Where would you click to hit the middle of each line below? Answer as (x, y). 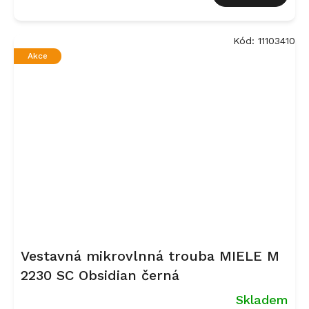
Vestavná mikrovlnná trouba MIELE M (150, 256)
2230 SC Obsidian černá (100, 275)
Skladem (262, 300)
